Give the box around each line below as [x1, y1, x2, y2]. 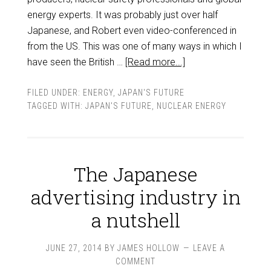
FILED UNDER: [27, 88, 83, 97]
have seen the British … [27, 56, 125, 68]
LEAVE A [193, 243, 225, 253]
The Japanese [73, 161, 198, 187]
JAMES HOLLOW [117, 243, 180, 253]
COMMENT [116, 256, 155, 266]
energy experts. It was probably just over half [27, 9, 218, 21]
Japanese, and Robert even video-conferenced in [27, 25, 237, 36]
